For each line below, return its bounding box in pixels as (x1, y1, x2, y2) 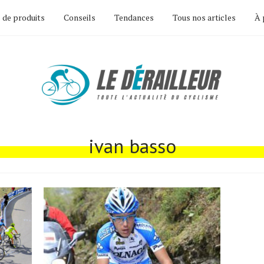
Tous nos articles (173, 12, 236, 23)
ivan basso (88, 133, 176, 159)
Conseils (64, 12, 95, 23)
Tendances (114, 12, 154, 23)
